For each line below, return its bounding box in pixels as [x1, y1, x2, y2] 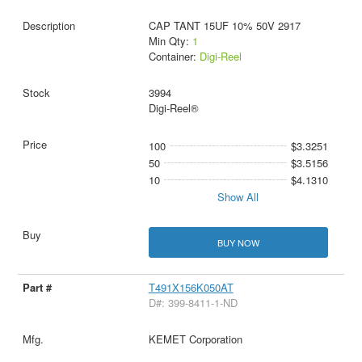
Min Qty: [148, 33, 192, 49]
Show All [217, 189, 259, 205]
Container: [148, 48, 200, 65]
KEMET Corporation [148, 330, 242, 347]
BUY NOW [217, 235, 259, 249]
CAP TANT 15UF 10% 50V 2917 [148, 18, 301, 34]
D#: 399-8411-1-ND [148, 294, 238, 310]
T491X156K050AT [148, 279, 234, 295]
